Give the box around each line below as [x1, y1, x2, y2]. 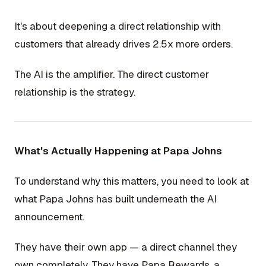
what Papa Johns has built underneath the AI [14, 192, 217, 205]
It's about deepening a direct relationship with [14, 19, 221, 33]
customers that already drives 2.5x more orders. [14, 37, 233, 50]
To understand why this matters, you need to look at [14, 175, 249, 188]
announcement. [14, 210, 84, 223]
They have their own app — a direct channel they [14, 240, 237, 254]
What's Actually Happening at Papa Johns [14, 144, 222, 157]
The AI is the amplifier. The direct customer [14, 67, 209, 81]
